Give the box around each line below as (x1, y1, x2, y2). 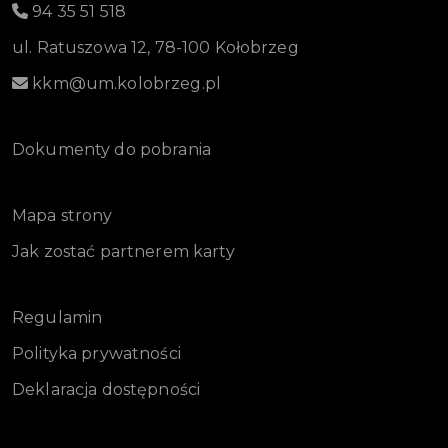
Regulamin (12, 307, 103, 327)
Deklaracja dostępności (12, 379, 201, 399)
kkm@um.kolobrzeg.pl (28, 73, 221, 93)
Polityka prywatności (12, 343, 181, 363)
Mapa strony (12, 205, 113, 225)
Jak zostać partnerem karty (12, 241, 235, 261)
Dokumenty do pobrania (12, 139, 211, 159)
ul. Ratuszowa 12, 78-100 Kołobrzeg (12, 37, 299, 57)
